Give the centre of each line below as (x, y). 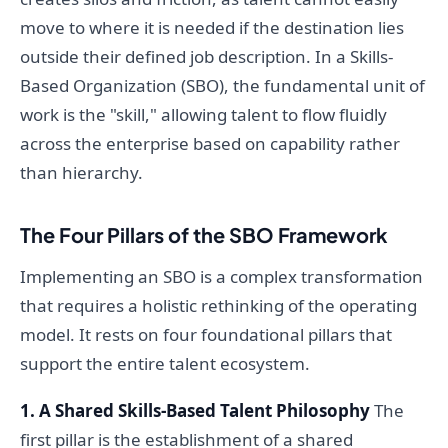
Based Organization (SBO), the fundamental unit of (222, 86)
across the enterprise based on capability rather (210, 144)
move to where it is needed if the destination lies (212, 28)
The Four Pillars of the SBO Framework (204, 235)
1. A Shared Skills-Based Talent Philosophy (195, 411)
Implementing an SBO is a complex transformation (221, 277)
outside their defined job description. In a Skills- (206, 57)
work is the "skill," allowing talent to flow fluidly (203, 115)
